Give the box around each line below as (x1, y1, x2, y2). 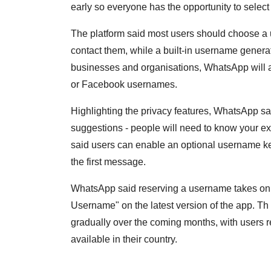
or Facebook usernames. (71, 79, 177, 90)
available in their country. (71, 234, 177, 245)
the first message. (71, 157, 146, 168)
